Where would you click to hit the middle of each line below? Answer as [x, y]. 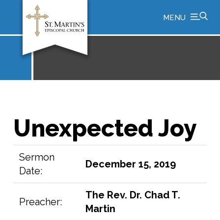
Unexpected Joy [105, 128]
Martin [101, 209]
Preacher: [41, 202]
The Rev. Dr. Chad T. [133, 195]
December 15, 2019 [131, 164]
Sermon [37, 157]
